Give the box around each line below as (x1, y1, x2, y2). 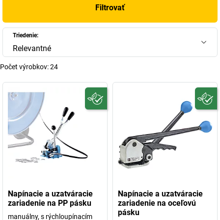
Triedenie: (13, 32, 38, 39)
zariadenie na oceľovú (118, 198, 196, 208)
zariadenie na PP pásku (8, 198, 91, 208)
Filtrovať (95, 3, 125, 12)
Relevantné (13, 44, 51, 53)
